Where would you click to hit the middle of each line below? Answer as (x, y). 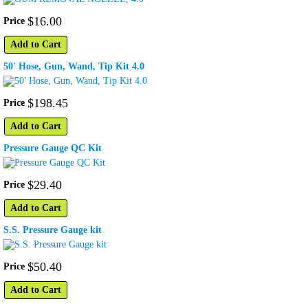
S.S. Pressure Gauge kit (53, 230)
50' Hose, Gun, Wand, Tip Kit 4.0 (74, 67)
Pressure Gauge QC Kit (53, 148)
